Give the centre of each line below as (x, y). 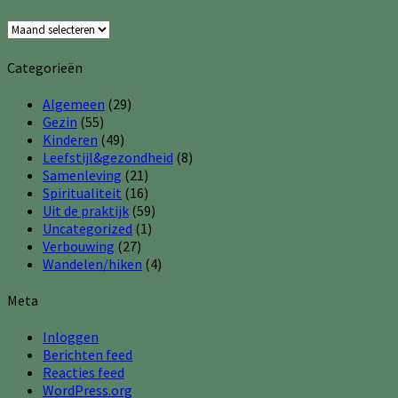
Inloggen (71, 337)
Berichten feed (88, 355)
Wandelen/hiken (92, 263)
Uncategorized (88, 228)
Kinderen (70, 139)
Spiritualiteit (82, 192)
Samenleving (82, 175)
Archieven (36, 28)
